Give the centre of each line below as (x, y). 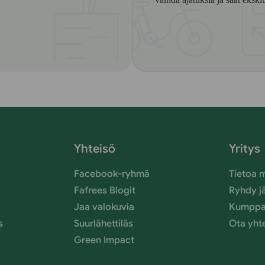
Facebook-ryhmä (112, 174)
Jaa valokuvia (104, 207)
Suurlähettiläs (103, 224)
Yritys (245, 149)
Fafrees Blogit (104, 190)
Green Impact (104, 240)
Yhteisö (94, 149)
